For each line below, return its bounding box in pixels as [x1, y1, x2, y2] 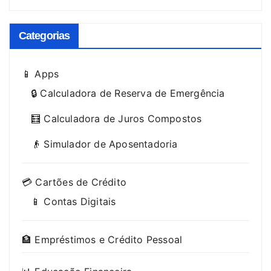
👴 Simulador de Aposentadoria [31, 138, 178, 151]
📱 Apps [22, 68, 59, 80]
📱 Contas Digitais [31, 195, 116, 208]
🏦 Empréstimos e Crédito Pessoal [22, 233, 183, 246]
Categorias [19, 30, 70, 42]
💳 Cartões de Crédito [22, 176, 126, 189]
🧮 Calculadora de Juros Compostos [31, 113, 202, 125]
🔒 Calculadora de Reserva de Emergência [31, 87, 225, 100]
